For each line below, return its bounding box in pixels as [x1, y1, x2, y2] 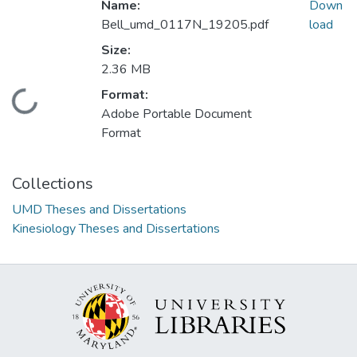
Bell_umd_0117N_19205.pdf [101, 16, 269, 34]
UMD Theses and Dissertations [12, 201, 186, 219]
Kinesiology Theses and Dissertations [12, 220, 220, 238]
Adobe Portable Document [101, 105, 252, 124]
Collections [12, 173, 93, 195]
